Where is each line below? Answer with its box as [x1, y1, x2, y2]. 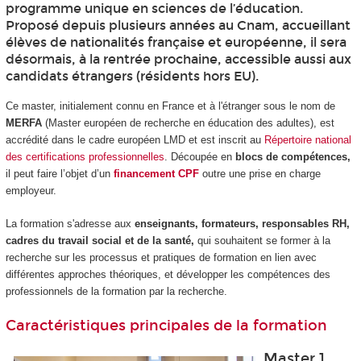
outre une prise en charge [198, 168, 321, 180]
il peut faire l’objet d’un [5, 168, 110, 180]
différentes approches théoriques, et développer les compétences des [5, 268, 330, 280]
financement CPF [110, 168, 199, 180]
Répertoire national [263, 134, 351, 147]
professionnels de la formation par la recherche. [5, 284, 227, 297]
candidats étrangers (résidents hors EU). [5, 68, 259, 85]
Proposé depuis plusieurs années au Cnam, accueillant [5, 18, 351, 34]
